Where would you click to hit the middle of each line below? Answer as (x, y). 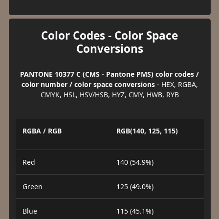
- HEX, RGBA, (176, 85)
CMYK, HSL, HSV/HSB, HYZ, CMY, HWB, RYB (109, 95)
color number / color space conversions (88, 85)
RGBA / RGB (42, 131)
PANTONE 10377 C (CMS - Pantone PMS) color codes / (109, 74)
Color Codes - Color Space (109, 36)
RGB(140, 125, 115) (147, 131)
